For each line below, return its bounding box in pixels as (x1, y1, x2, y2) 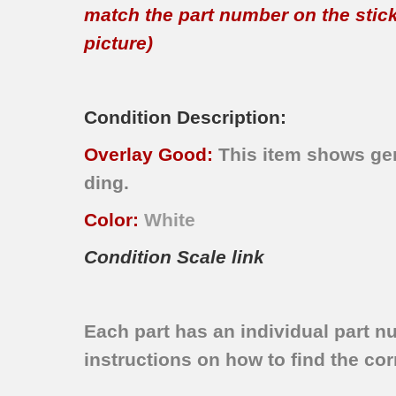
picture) (84, 33, 154, 54)
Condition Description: (84, 107, 287, 128)
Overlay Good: (84, 144, 219, 165)
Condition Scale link (84, 247, 265, 268)
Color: (84, 209, 145, 231)
